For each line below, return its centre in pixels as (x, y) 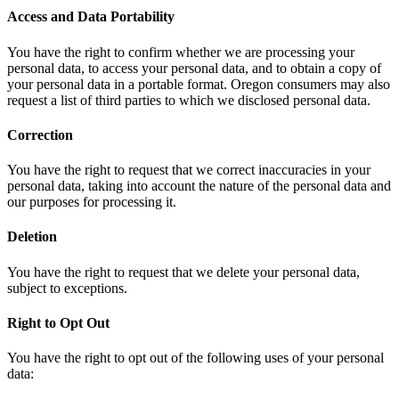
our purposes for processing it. (92, 202)
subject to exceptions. (67, 288)
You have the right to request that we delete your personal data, (183, 272)
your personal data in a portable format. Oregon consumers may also (199, 84)
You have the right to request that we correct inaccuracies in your (189, 170)
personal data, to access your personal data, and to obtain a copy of (194, 68)
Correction (40, 134)
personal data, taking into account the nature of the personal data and (199, 186)
